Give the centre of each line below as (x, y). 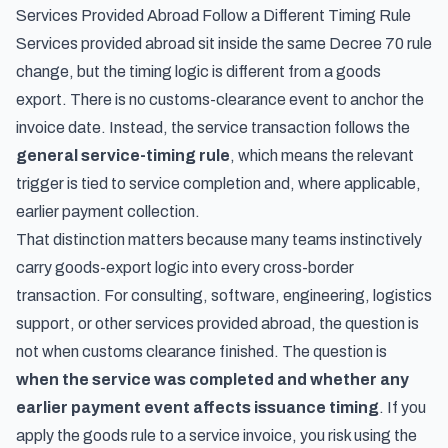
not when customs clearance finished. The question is (201, 351)
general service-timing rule (123, 155)
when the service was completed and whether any (212, 379)
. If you (402, 407)
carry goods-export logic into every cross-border (185, 267)
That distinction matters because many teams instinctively (219, 239)
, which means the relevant (322, 155)
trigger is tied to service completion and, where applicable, (218, 183)
